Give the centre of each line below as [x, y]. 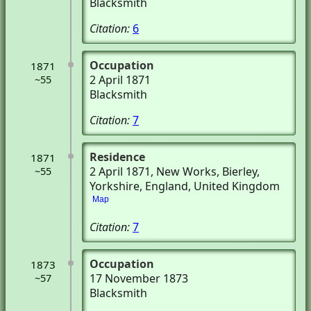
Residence [117, 157]
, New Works [184, 171]
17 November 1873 [139, 278]
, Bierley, [238, 171]
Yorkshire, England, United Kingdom [185, 186]
